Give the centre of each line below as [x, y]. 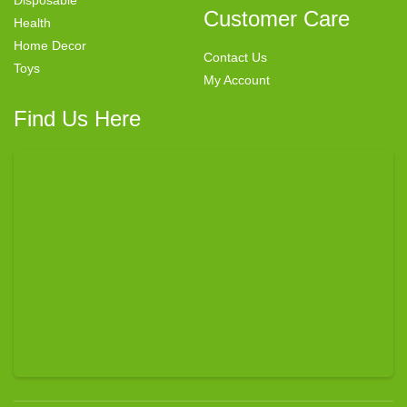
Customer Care [277, 18]
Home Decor [50, 45]
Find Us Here [77, 118]
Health [32, 22]
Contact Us [235, 57]
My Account [237, 79]
